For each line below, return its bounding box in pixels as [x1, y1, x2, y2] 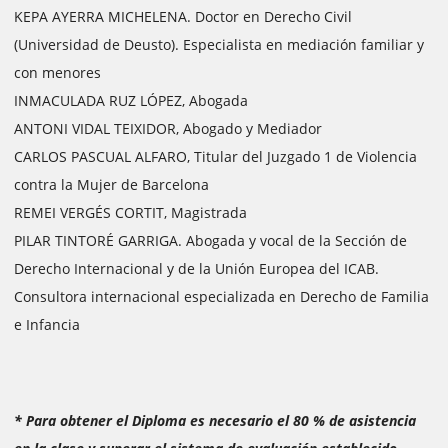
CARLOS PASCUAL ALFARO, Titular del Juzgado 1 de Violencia [14, 147, 417, 166]
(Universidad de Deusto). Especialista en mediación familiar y [14, 35, 424, 54]
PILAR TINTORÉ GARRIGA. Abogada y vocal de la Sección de [14, 231, 407, 250]
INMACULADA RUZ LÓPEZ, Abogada [14, 91, 248, 110]
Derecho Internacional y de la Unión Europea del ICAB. [14, 259, 379, 278]
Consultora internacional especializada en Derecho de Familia [14, 287, 429, 306]
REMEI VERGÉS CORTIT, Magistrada [14, 203, 247, 222]
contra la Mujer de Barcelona [14, 175, 209, 194]
